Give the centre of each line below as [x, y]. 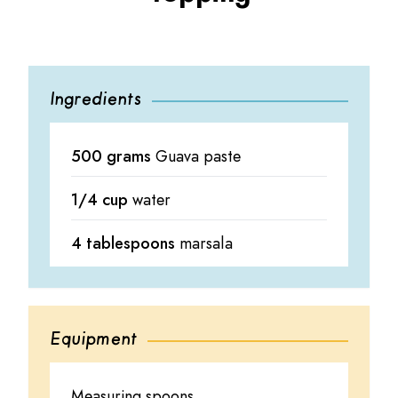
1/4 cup [102, 199]
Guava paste [198, 156]
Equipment [93, 339]
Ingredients [96, 99]
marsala [206, 243]
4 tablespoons [125, 243]
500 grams [113, 156]
